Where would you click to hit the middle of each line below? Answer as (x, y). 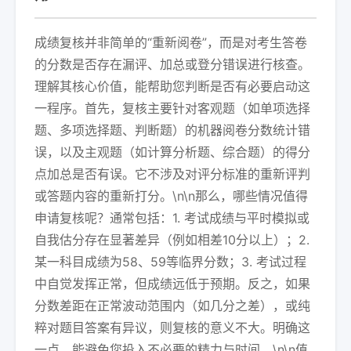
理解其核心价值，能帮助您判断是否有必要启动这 (172, 86)
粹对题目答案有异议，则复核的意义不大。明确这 (172, 327)
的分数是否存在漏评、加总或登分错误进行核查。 (172, 64)
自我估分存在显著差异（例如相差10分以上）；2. (172, 240)
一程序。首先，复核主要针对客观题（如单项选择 (172, 108)
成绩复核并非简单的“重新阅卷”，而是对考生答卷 (171, 42)
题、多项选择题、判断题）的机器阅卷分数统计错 (172, 130)
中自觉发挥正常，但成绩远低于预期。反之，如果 (172, 284)
